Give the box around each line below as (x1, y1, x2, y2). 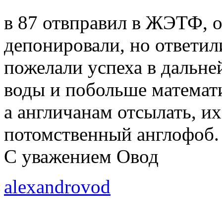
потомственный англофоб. (4, 123, 219, 145)
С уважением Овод (4, 145, 159, 167)
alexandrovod (4, 175, 111, 197)
